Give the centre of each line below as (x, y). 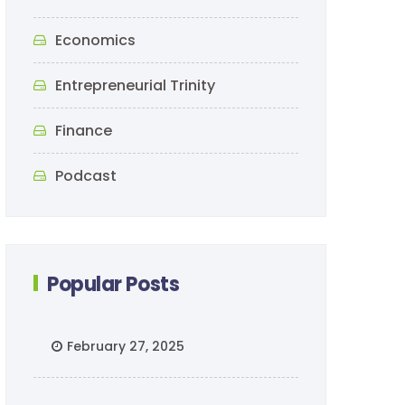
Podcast (86, 176)
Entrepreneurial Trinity (135, 85)
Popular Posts (113, 284)
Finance (84, 131)
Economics (95, 40)
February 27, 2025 (126, 346)
